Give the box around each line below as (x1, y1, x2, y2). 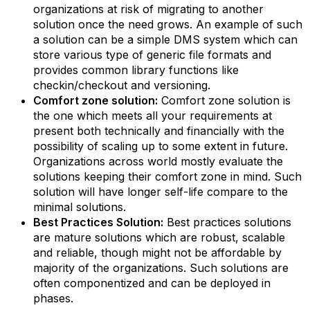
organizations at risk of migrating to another (33, 2, 264, 16)
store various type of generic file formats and (33, 48, 271, 62)
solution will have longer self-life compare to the (33, 185, 288, 199)
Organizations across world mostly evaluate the (33, 154, 283, 168)
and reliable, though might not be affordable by (33, 246, 282, 259)
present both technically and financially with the (33, 124, 284, 138)
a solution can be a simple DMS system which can (33, 33, 298, 46)
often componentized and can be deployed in (33, 276, 271, 290)
